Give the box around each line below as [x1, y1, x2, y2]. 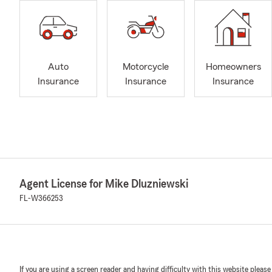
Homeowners [205, 62, 261, 72]
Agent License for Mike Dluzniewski [19, 177, 188, 190]
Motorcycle [123, 62, 169, 72]
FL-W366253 [19, 194, 63, 203]
